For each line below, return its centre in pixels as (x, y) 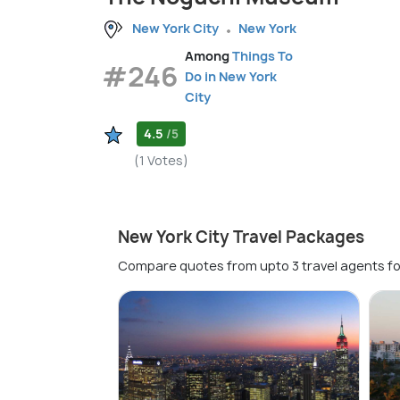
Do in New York (231, 77)
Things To (262, 56)
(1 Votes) (161, 161)
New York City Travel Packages (241, 237)
